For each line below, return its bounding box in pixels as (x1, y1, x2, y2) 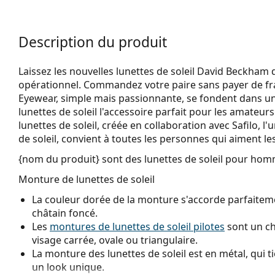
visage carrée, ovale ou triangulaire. (32, 233, 198, 247)
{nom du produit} (18, 152, 99, 166)
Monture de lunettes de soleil (18, 172, 155, 186)
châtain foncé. (32, 206, 98, 220)
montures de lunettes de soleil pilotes (50, 219, 225, 233)
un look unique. (32, 260, 104, 274)
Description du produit (18, 32, 167, 52)
